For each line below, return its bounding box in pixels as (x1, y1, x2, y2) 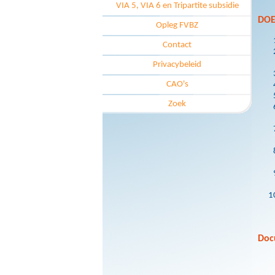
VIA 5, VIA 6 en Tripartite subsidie (115, 1, 239, 10)
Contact (163, 41, 192, 50)
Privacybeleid (153, 60, 201, 69)
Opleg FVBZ (156, 21, 198, 30)
